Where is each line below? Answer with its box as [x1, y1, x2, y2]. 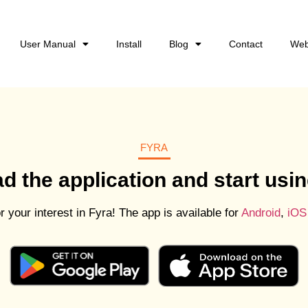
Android [241, 206, 280, 219]
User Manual [19, 38, 76, 49]
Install [115, 38, 142, 49]
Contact [228, 38, 263, 49]
